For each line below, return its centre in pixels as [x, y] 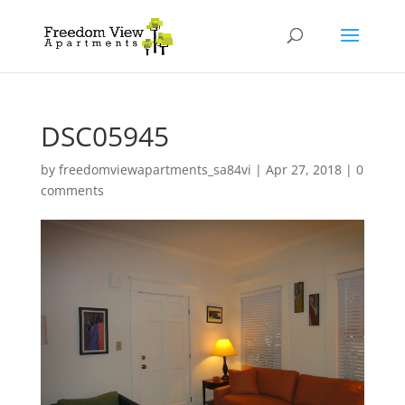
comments [72, 190]
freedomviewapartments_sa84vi [155, 170]
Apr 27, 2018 [303, 170]
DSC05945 [104, 136]
